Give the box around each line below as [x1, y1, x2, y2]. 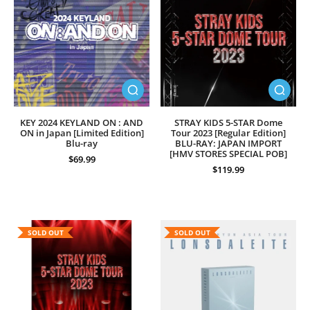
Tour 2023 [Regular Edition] [171, 127, 286, 139]
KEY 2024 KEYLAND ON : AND [20, 117, 143, 129]
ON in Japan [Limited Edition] [19, 127, 144, 139]
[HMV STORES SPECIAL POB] [170, 148, 287, 160]
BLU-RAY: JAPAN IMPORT [175, 138, 282, 149]
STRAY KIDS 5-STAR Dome [174, 117, 282, 129]
